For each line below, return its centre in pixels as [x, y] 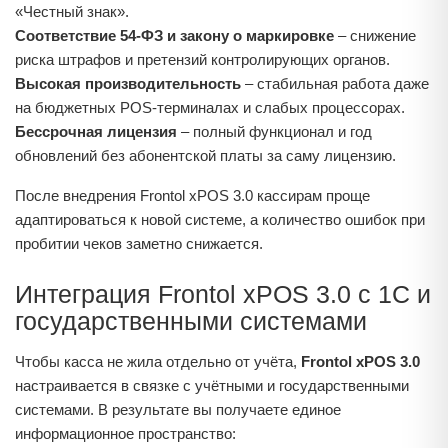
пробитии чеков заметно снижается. [139, 243]
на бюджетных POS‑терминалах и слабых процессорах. [210, 107]
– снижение [375, 35]
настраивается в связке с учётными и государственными [212, 385]
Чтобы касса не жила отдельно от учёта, [158, 361]
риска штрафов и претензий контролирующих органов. [202, 59]
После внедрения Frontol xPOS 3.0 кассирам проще [192, 195]
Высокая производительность [128, 83]
